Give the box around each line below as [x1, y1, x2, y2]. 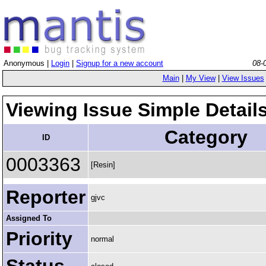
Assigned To [6, 214, 52, 223]
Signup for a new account [76, 59, 163, 68]
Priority [6, 228, 72, 249]
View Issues [221, 74, 264, 83]
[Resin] [91, 160, 115, 169]
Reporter [6, 186, 85, 208]
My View [185, 74, 216, 83]
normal [91, 235, 114, 243]
